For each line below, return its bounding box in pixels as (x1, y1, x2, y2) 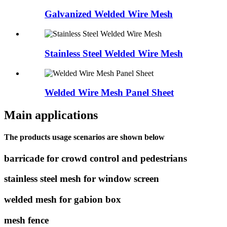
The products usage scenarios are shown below (4, 133, 165, 142)
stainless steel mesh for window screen (4, 173, 159, 184)
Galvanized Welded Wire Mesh (45, 9, 173, 20)
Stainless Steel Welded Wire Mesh (45, 48, 183, 59)
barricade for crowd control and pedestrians (4, 153, 187, 164)
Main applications (4, 108, 98, 122)
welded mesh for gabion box (4, 194, 121, 205)
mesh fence (4, 214, 49, 225)
